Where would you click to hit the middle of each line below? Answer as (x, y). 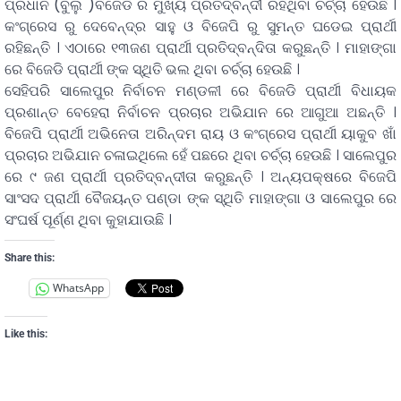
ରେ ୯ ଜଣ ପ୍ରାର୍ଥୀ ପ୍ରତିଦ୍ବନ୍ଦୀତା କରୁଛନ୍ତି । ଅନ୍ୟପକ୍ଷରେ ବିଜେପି (200, 176)
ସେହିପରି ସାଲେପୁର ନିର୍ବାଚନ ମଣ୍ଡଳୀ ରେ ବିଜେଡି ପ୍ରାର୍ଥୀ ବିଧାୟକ (200, 90)
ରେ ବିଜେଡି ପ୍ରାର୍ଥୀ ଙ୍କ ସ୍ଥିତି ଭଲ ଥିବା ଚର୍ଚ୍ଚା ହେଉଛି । (152, 69)
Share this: (30, 257)
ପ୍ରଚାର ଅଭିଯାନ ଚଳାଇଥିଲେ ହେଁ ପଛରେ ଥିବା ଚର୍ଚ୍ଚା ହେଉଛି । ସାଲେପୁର (200, 155)
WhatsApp (78, 288)
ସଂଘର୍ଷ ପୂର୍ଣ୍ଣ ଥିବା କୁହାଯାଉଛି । (88, 219)
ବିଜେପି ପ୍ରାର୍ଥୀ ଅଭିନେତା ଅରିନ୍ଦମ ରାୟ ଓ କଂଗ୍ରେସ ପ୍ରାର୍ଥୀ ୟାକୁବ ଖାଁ (200, 133)
